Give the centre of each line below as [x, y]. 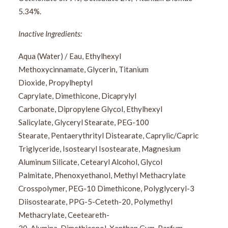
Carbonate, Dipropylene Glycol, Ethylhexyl [90, 109]
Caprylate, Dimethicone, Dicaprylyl [77, 96]
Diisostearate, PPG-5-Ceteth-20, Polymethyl [95, 202]
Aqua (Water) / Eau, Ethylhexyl [70, 56]
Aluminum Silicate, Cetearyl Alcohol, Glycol [90, 162]
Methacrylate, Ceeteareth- [64, 215]
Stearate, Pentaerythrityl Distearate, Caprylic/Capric [108, 135]
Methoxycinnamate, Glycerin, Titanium [83, 69]
